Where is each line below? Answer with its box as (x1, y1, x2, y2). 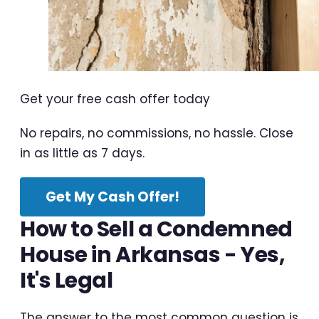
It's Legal (20, 266, 113, 296)
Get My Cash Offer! (46, 187, 179, 207)
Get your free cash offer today (20, 90, 210, 108)
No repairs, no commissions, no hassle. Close (20, 125, 293, 142)
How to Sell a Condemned (20, 214, 293, 245)
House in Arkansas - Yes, (20, 240, 286, 271)
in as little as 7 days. (20, 145, 145, 162)
